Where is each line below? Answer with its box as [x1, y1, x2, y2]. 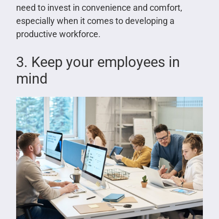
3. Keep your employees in [16, 54, 180, 71]
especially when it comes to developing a [16, 16, 175, 26]
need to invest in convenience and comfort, [16, 2, 182, 13]
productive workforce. [16, 29, 101, 40]
